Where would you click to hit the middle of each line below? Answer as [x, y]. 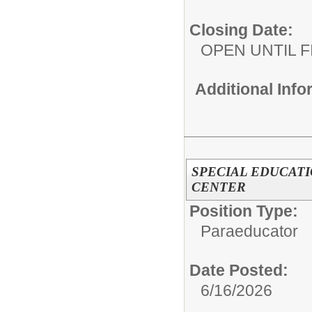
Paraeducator [249, 231]
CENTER [218, 187]
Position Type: [244, 211]
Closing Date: [241, 30]
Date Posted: [239, 270]
